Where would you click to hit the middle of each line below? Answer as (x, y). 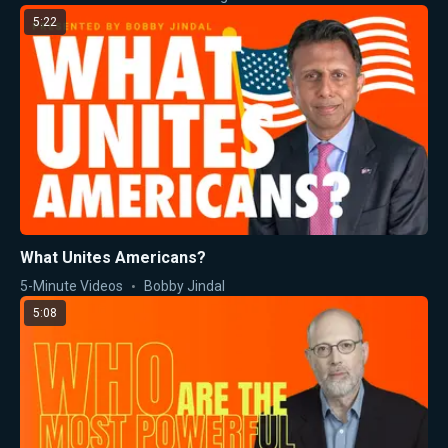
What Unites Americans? (113, 257)
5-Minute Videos (71, 285)
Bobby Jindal (184, 285)
